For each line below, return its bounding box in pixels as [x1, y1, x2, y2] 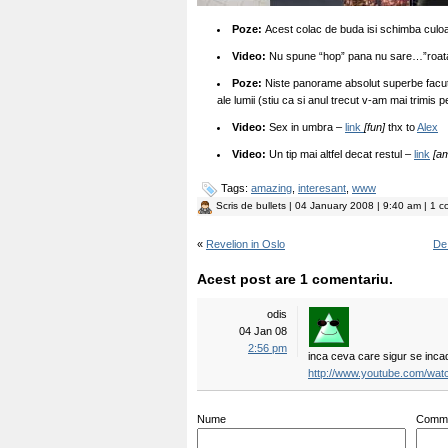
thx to [385, 121, 417, 133]
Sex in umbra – [266, 121, 345, 133]
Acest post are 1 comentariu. [197, 271, 393, 287]
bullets [256, 200, 286, 211]
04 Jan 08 [239, 325, 287, 337]
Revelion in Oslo [206, 238, 285, 250]
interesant [298, 182, 346, 194]
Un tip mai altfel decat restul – [269, 148, 414, 160]
